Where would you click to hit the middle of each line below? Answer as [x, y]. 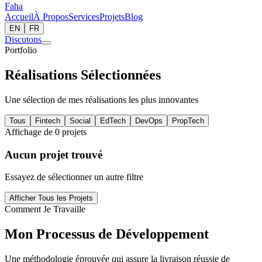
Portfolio [21, 50]
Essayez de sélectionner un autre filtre [74, 177]
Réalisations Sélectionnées [83, 75]
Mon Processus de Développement [107, 234]
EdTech [113, 120]
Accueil [19, 17]
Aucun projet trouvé [54, 154]
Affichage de [30, 132]
